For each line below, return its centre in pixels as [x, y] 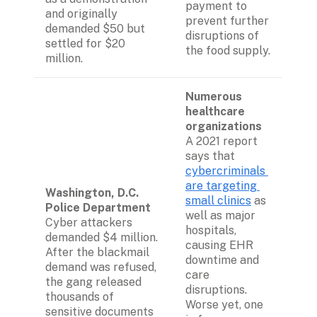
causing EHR [219, 246]
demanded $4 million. [102, 238]
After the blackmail [97, 253]
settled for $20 [85, 44]
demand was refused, [101, 267]
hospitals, [211, 231]
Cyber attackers [89, 223]
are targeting [221, 186]
